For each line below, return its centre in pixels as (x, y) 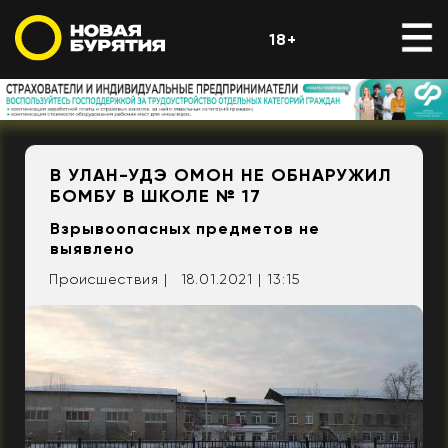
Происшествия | (108, 279)
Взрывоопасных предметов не (185, 229)
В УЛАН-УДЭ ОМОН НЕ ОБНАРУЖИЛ (221, 175)
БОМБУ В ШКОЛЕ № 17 (155, 196)
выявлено (92, 249)
